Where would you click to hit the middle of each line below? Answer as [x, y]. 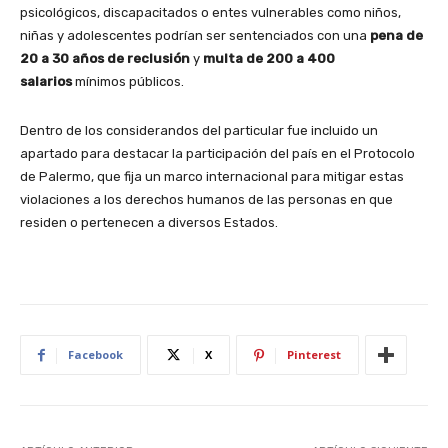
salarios [46, 82]
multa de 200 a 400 [269, 59]
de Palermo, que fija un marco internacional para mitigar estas [212, 177]
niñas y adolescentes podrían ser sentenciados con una [193, 36]
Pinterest [314, 355]
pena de [395, 36]
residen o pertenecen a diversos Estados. [149, 223]
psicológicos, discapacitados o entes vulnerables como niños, [210, 13]
